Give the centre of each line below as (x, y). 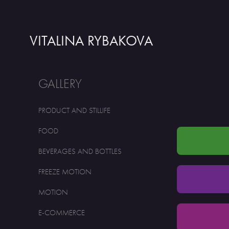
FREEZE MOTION (65, 172)
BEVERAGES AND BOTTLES (80, 151)
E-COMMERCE (62, 213)
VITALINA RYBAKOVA (91, 41)
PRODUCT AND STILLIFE (75, 110)
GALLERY (60, 84)
